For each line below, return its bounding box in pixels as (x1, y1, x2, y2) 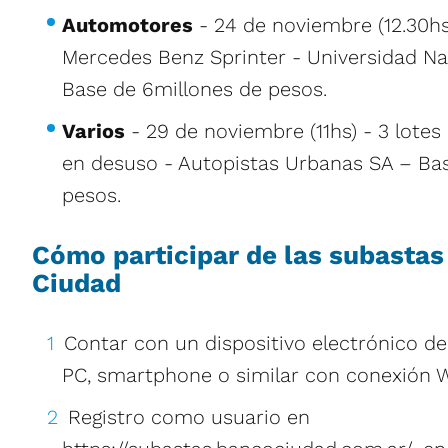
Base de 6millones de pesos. (62, 77, 327, 101)
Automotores (62, 13, 193, 37)
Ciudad (32, 268, 121, 298)
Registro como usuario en (68, 405, 310, 429)
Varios (62, 119, 131, 143)
